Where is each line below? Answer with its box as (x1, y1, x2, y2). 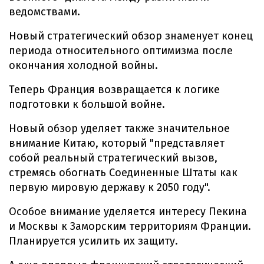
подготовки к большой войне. (9, 98, 165, 111)
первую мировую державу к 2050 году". (9, 181, 210, 194)
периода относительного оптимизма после (9, 44, 233, 57)
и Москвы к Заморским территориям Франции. (9, 220, 251, 233)
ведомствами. (9, 5, 80, 18)
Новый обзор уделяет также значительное (9, 122, 230, 135)
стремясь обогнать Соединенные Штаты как (9, 166, 237, 179)
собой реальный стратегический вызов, (9, 151, 217, 164)
